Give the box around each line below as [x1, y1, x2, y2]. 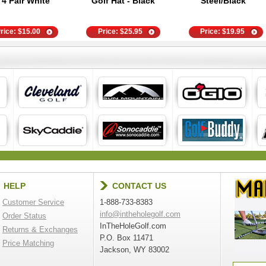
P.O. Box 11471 [100, 233, 153, 242]
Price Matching [2, 239, 54, 248]
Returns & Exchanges [2, 225, 78, 234]
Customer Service [2, 198, 64, 207]
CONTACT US [112, 181, 166, 191]
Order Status [2, 211, 46, 220]
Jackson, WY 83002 [100, 245, 169, 254]
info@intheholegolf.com [100, 210, 180, 218]
